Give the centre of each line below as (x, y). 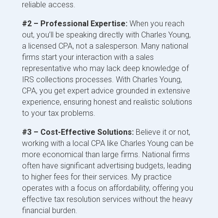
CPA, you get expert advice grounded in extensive (106, 91)
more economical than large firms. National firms (106, 154)
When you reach (156, 23)
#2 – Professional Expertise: (74, 23)
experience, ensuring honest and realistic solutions (107, 102)
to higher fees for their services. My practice (97, 177)
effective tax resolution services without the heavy (107, 199)
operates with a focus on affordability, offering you (107, 188)
